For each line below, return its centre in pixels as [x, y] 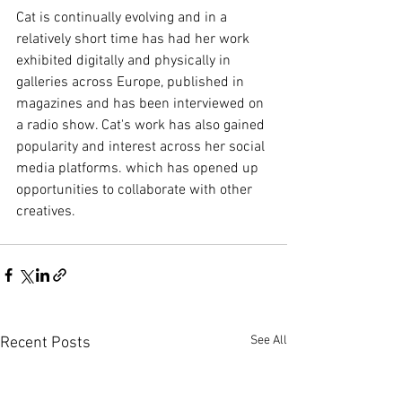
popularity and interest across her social [142, 147]
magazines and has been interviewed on [142, 104]
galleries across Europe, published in [132, 83]
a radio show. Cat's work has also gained [142, 126]
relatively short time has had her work [135, 39]
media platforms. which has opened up [139, 169]
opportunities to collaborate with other [136, 190]
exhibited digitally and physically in [125, 61]
